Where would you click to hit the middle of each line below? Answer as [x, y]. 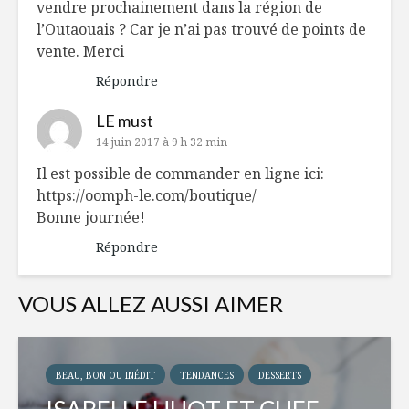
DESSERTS [280, 376]
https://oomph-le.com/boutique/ [147, 196]
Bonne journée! [91, 218]
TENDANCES [207, 376]
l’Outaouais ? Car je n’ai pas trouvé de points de [201, 30]
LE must [125, 121]
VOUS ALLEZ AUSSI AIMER [151, 304]
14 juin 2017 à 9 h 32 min [162, 142]
